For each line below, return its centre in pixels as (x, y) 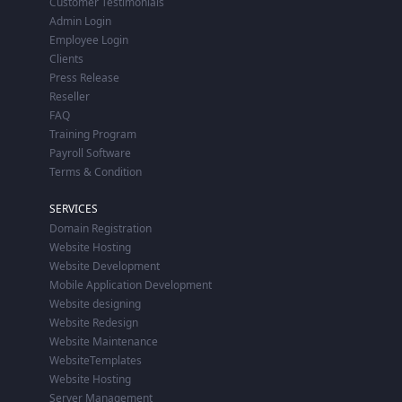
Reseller (70, 96)
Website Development (105, 266)
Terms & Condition (96, 171)
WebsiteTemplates (96, 360)
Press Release (84, 77)
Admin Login (80, 21)
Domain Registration (100, 228)
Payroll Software (90, 153)
